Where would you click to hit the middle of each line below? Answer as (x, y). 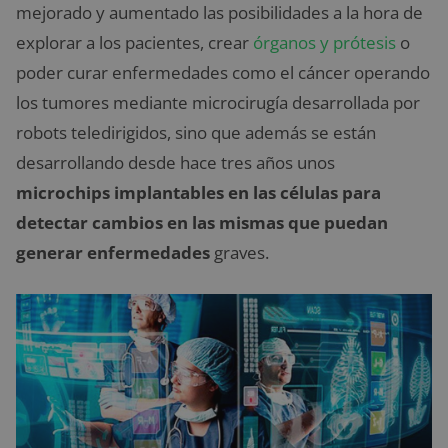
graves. (239, 253)
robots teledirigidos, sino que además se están (196, 133)
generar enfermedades (113, 253)
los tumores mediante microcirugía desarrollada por (218, 103)
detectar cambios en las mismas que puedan (202, 223)
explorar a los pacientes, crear (134, 43)
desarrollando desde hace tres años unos (175, 163)
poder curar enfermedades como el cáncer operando (223, 73)
